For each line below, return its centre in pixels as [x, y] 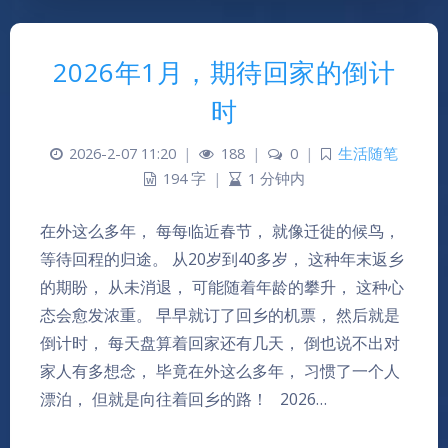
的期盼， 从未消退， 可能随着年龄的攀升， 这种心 [222, 287]
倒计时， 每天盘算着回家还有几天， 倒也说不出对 [220, 343]
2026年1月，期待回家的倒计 [224, 72]
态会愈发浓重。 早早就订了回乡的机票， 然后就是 [220, 315]
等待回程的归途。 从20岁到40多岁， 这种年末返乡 [222, 259]
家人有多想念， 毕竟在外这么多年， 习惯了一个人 [220, 371]
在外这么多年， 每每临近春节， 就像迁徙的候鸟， [220, 231]
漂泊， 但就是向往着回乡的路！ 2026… [183, 399]
